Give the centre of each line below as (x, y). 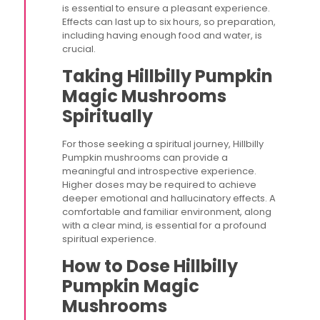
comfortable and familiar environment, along (167, 212)
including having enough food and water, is (162, 35)
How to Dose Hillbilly (150, 266)
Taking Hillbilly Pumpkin (168, 76)
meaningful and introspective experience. (160, 171)
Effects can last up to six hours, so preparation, (169, 22)
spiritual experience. (110, 239)
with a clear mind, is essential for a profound (165, 225)
